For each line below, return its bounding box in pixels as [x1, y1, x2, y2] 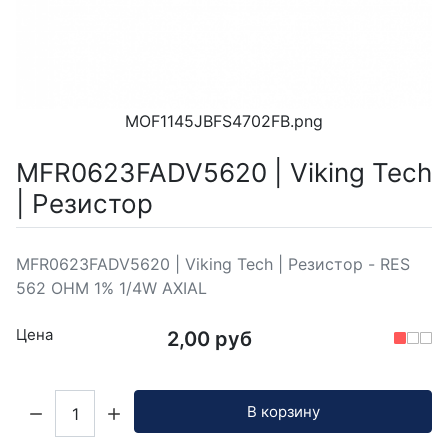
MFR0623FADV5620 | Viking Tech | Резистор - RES [16, 254, 410, 275]
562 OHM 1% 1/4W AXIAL [16, 278, 207, 299]
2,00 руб [166, 327, 252, 352]
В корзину [246, 401, 320, 421]
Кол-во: [15, 391, 73, 412]
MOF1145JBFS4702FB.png [125, 111, 323, 132]
